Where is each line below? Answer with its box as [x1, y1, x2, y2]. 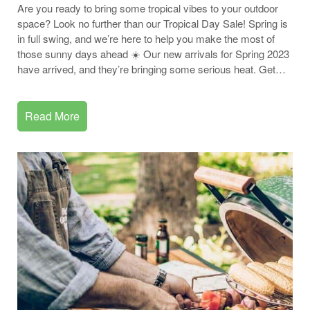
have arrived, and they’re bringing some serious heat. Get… [17, 62, 286, 76]
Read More [25, 108, 80, 124]
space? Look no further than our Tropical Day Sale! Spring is [17, 16, 288, 30]
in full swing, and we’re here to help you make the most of [17, 31, 275, 46]
